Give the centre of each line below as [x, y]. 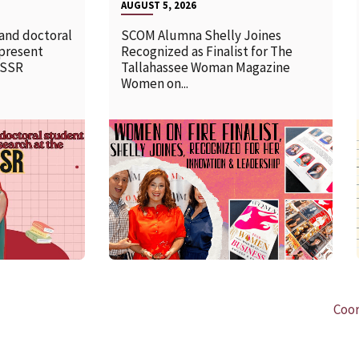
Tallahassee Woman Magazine [206, 68]
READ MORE [196, 182]
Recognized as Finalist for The [207, 52]
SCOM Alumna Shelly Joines [202, 36]
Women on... [155, 84]
